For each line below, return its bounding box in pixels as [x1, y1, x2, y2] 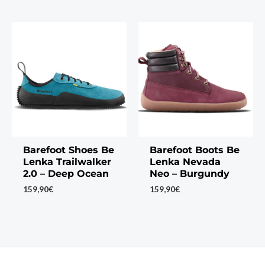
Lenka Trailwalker [22, 156, 111, 167]
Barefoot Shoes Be [22, 144, 114, 156]
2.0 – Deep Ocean [22, 167, 109, 179]
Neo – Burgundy [149, 167, 230, 179]
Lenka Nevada [149, 156, 221, 167]
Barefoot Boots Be [149, 144, 240, 156]
